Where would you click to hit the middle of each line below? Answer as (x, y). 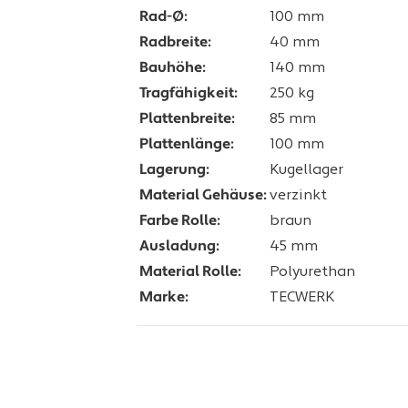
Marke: (163, 298)
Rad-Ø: (163, 17)
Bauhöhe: (172, 68)
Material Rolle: (189, 272)
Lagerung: (173, 170)
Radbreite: (174, 43)
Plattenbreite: (186, 119)
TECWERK (302, 298)
